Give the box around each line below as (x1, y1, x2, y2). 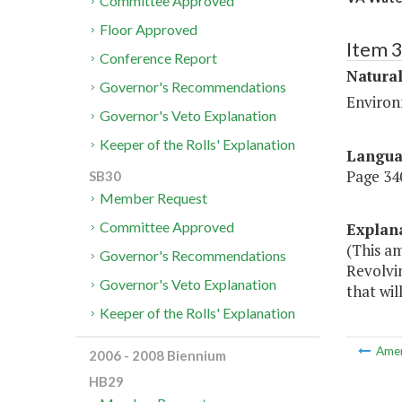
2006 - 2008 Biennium (89, 347, 226, 364)
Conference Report (100, 49, 218, 67)
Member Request (100, 189, 208, 207)
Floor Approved (100, 21, 198, 39)
